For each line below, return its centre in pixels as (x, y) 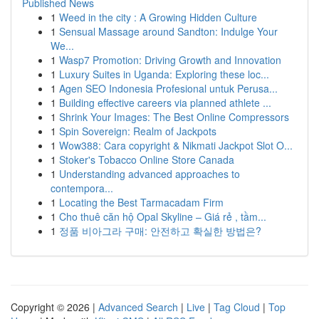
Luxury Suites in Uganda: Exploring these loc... (164, 74)
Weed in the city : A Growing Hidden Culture (158, 17)
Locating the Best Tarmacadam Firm (141, 202)
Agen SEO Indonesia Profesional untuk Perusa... (168, 88)
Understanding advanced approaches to (150, 174)
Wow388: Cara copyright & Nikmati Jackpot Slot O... (176, 145)
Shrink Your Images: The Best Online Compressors (174, 117)
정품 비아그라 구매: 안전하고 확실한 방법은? (160, 231)
